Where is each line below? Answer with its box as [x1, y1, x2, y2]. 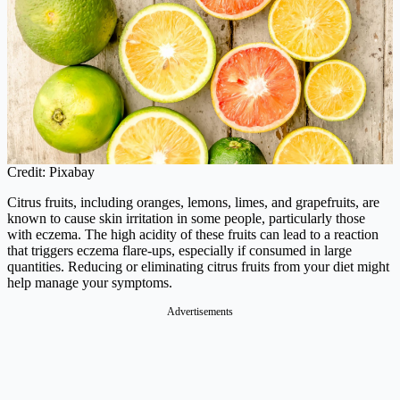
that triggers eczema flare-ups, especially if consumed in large [7, 243, 352, 259]
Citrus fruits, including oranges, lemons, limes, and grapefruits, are [7, 195, 379, 211]
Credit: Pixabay [7, 164, 95, 180]
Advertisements [167, 305, 233, 319]
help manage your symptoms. [7, 275, 172, 291]
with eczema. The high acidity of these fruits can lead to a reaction [7, 227, 379, 243]
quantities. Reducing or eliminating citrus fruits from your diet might [7, 259, 389, 275]
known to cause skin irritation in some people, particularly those [7, 211, 365, 227]
